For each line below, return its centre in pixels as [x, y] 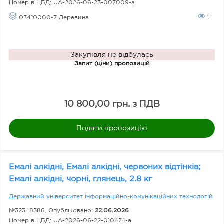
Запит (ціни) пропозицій [112, 64]
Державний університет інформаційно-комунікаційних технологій [111, 197]
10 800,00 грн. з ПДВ [112, 104]
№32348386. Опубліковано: [52, 211]
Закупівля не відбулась [112, 55]
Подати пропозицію [112, 128]
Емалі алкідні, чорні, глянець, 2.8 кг [82, 179]
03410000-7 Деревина [53, 18]
